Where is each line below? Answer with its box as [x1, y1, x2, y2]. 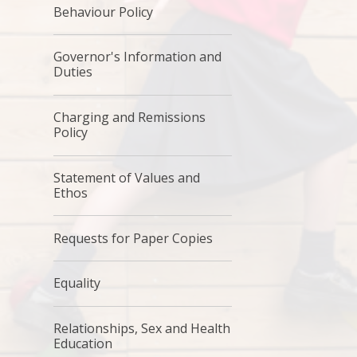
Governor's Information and [53, 48, 222, 66]
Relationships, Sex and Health [53, 320, 231, 338]
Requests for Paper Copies [53, 229, 214, 247]
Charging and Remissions [53, 108, 206, 127]
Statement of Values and [53, 168, 201, 186]
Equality [53, 274, 101, 292]
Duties [53, 63, 93, 81]
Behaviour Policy [53, 2, 154, 21]
